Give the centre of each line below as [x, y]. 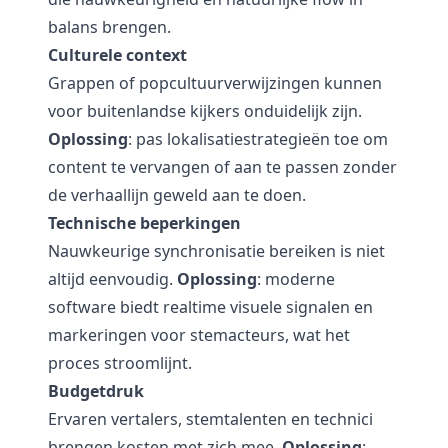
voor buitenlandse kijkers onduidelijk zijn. [205, 111]
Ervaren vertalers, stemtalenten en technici [210, 419]
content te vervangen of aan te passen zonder [222, 167]
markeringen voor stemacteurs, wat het [199, 335]
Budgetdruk [96, 391]
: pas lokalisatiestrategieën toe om [258, 139]
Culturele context [117, 55]
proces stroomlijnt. [120, 363]
